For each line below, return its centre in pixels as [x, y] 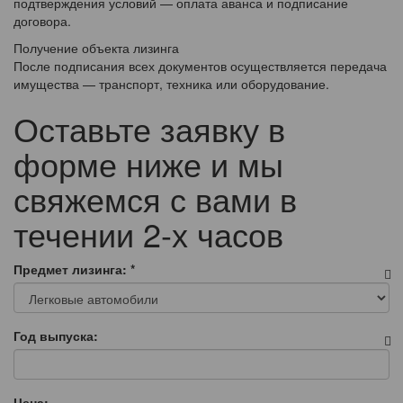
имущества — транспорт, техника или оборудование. [171, 84]
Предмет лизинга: [72, 269]
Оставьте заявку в [149, 129]
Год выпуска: [56, 336]
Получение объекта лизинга [96, 48]
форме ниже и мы [148, 164]
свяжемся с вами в [155, 199]
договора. [42, 21]
